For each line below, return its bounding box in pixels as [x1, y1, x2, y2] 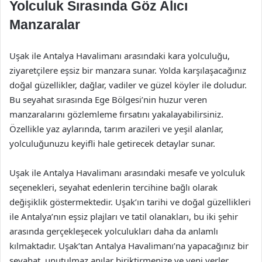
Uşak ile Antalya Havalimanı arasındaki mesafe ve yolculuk [9, 167, 245, 178]
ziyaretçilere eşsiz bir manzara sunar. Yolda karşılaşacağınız [9, 64, 246, 76]
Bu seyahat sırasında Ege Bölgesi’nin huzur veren [9, 94, 207, 105]
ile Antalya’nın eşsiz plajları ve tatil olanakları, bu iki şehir [9, 211, 238, 222]
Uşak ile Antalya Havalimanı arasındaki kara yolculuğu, [9, 50, 230, 61]
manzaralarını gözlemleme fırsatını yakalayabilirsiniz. [9, 108, 223, 120]
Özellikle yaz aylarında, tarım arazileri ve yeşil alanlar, [9, 123, 223, 135]
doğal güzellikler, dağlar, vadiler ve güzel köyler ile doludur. [9, 79, 247, 91]
